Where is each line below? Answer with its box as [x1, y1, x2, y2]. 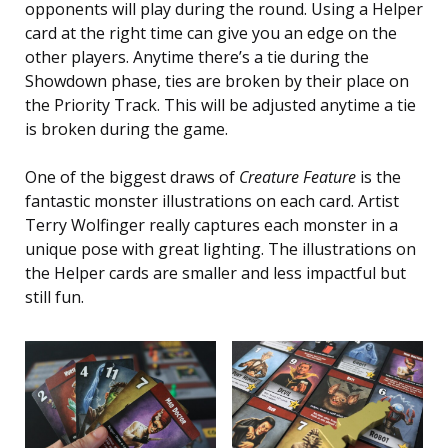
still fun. [25, 286, 84, 309]
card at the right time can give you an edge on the [25, 22, 397, 45]
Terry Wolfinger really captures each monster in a [25, 214, 398, 237]
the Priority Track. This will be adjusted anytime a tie [25, 94, 416, 117]
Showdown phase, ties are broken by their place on [25, 70, 409, 93]
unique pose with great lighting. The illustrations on [25, 238, 416, 261]
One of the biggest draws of [25, 166, 239, 189]
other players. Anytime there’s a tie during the [25, 46, 369, 69]
